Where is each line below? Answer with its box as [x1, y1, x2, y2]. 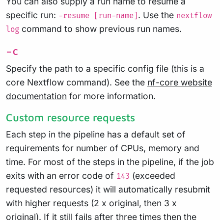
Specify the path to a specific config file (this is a [6, 63, 204, 74]
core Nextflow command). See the [6, 77, 147, 87]
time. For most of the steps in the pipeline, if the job [6, 156, 214, 167]
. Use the [138, 9, 176, 20]
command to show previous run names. [19, 23, 182, 34]
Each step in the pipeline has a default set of [6, 129, 186, 139]
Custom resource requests [6, 110, 135, 124]
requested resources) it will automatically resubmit [6, 184, 210, 194]
